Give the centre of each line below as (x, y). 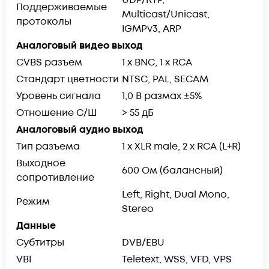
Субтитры (40, 242)
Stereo (138, 209)
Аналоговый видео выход (80, 45)
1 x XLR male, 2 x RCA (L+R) (181, 146)
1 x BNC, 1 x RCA (157, 62)
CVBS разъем (49, 62)
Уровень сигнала (59, 96)
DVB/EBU (143, 242)
